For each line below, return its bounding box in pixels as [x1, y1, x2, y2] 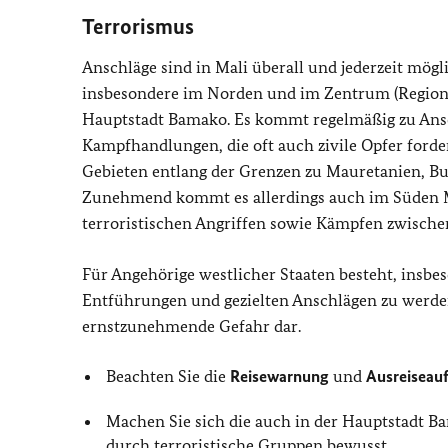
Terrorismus [82, 12, 194, 40]
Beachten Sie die [106, 365, 231, 386]
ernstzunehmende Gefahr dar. [82, 315, 301, 336]
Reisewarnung [230, 365, 330, 386]
